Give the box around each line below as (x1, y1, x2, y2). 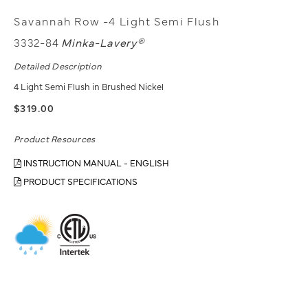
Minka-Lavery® (61, 34, 144, 50)
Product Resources (14, 132, 96, 145)
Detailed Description (14, 59, 102, 72)
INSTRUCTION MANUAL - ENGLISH (21, 156, 169, 169)
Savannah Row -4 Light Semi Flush (14, 13, 220, 29)
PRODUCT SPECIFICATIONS (21, 175, 137, 188)
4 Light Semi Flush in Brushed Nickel (14, 80, 164, 93)
